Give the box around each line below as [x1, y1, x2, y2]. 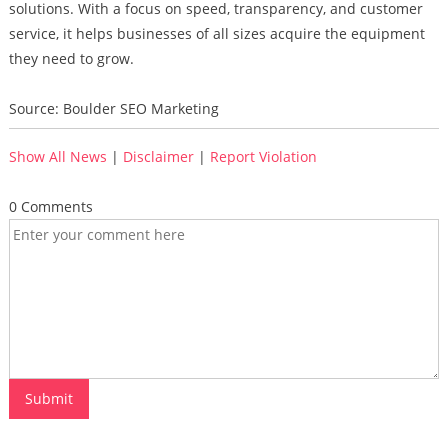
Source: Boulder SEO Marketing [8, 99, 219, 118]
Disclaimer [122, 147, 194, 166]
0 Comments [8, 197, 93, 216]
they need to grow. [8, 49, 134, 68]
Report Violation [209, 147, 317, 166]
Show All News [8, 147, 107, 166]
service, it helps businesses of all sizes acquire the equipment [8, 24, 425, 43]
